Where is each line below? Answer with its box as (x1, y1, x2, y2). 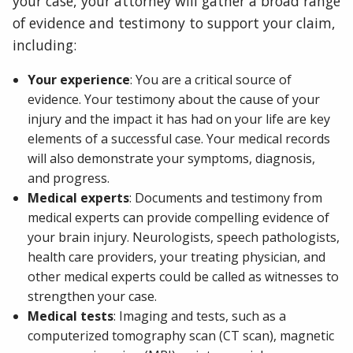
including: (13, 35, 76, 55)
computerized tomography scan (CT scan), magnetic (28, 326, 335, 344)
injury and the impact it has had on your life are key (28, 110, 331, 128)
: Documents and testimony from (129, 188, 323, 206)
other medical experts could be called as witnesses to (28, 267, 340, 285)
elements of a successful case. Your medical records (28, 129, 331, 147)
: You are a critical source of (130, 70, 292, 88)
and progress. (28, 169, 110, 187)
